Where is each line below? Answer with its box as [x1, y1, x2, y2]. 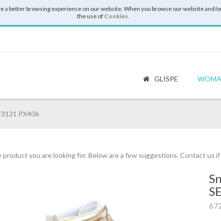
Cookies [104, 12, 128, 20]
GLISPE [153, 74, 178, 83]
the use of [77, 12, 104, 20]
